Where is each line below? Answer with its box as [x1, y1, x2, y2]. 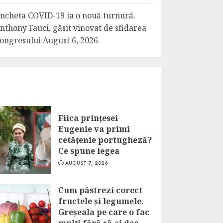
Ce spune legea [58, 145, 119, 156]
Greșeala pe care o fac [58, 207, 149, 218]
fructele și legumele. [58, 196, 144, 207]
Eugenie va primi [58, 123, 130, 134]
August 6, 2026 [43, 35, 99, 46]
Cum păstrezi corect [58, 185, 142, 196]
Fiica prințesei [58, 112, 118, 123]
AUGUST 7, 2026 [65, 159, 108, 167]
